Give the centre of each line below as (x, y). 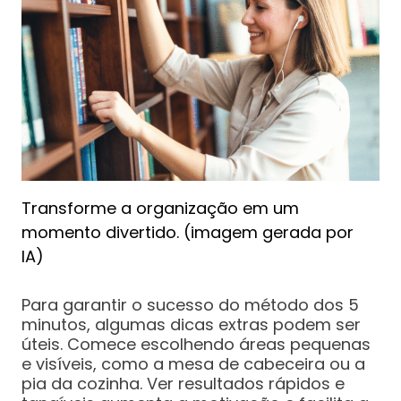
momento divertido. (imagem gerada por (187, 233)
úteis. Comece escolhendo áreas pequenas (196, 345)
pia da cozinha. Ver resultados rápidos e (183, 384)
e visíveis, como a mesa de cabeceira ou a (193, 364)
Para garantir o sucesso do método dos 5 (190, 305)
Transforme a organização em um (160, 209)
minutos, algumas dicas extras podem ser (191, 325)
